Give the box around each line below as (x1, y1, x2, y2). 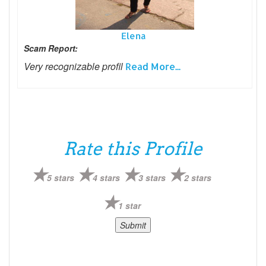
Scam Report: (24, 42, 78, 54)
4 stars (93, 171, 121, 183)
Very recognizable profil (24, 59, 125, 73)
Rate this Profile (64, 137, 202, 159)
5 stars (47, 171, 75, 183)
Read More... (125, 59, 180, 72)
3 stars (138, 171, 166, 183)
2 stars (184, 171, 212, 183)
